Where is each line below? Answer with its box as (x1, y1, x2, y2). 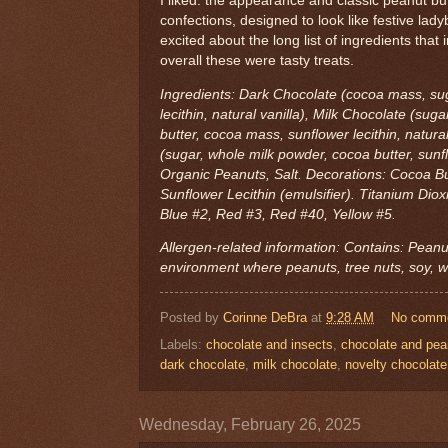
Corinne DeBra (223, 310, 307, 326)
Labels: (160, 337, 206, 353)
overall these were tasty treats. (160, 53, 354, 69)
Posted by (160, 310, 223, 326)
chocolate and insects (206, 337, 333, 353)
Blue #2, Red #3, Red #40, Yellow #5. (160, 206, 400, 222)
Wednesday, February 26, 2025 (139, 416, 361, 434)
